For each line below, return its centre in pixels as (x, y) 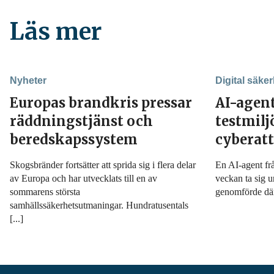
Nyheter (28, 80)
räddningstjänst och (81, 121)
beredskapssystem (74, 139)
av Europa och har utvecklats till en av (83, 178)
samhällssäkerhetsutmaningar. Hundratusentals (99, 205)
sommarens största (45, 192)
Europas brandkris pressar (101, 103)
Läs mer (56, 31)
